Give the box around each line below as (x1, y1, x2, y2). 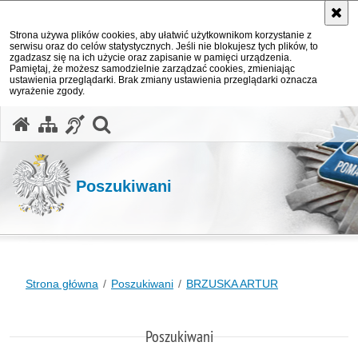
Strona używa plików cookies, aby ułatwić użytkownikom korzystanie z (10, 30, 312, 41)
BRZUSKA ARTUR (186, 277, 278, 290)
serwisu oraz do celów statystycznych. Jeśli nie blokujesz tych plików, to (10, 41, 318, 52)
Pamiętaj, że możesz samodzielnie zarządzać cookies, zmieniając (10, 63, 295, 74)
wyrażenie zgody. (10, 86, 85, 97)
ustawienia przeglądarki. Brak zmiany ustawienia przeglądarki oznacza (10, 74, 317, 86)
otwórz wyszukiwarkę (109, 111, 288, 133)
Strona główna (26, 277, 98, 290)
